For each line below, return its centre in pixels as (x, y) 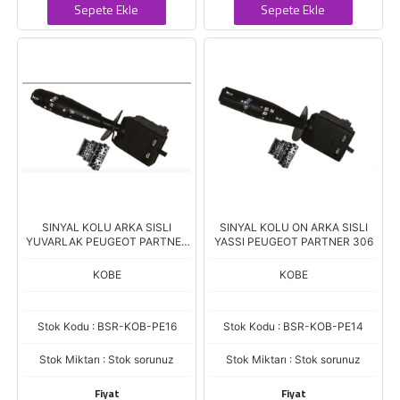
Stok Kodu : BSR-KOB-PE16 (107, 326)
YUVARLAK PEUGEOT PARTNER (107, 242)
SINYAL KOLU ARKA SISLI (107, 227)
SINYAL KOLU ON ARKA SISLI (293, 227)
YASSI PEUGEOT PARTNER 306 (293, 242)
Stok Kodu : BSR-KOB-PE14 (293, 326)
